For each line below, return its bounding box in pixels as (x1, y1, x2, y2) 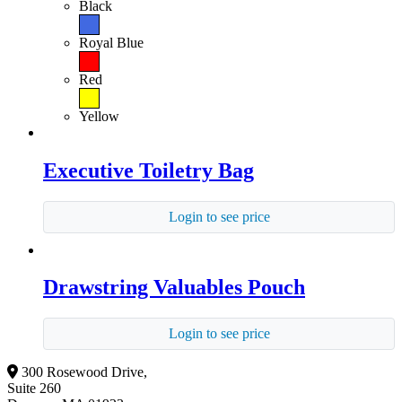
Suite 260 (7, 380, 61, 397)
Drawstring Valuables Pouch (43, 275, 305, 300)
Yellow (79, 108, 119, 124)
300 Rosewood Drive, (22, 364, 147, 380)
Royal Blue (79, 34, 144, 50)
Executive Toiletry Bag (43, 158, 254, 182)
